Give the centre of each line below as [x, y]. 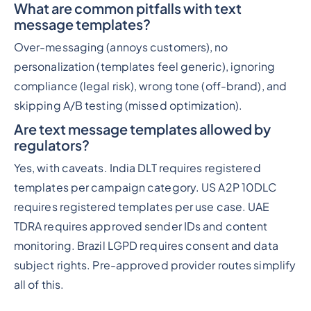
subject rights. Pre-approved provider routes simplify [155, 265]
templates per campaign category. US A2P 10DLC [145, 187]
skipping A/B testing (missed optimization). [128, 105]
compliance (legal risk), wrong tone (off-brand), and [150, 86]
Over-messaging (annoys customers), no [121, 47]
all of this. [39, 284]
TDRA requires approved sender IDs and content [141, 226]
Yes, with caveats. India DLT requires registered [137, 168]
